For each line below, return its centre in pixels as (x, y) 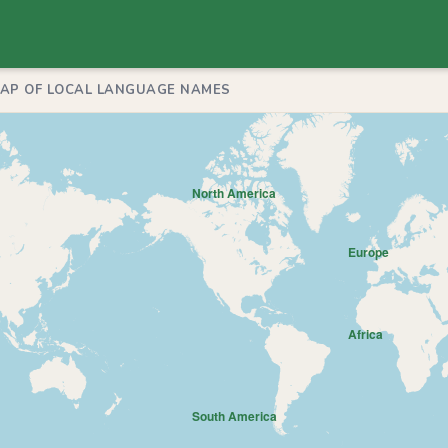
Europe (368, 252)
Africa (365, 334)
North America (234, 193)
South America (234, 416)
